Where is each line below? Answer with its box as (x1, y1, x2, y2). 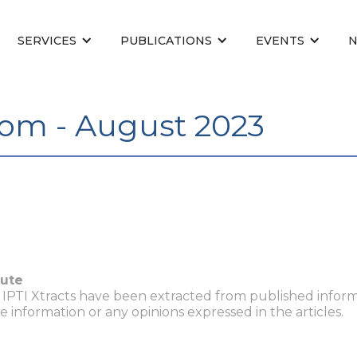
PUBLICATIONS (120, 33, 212, 48)
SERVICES (18, 33, 76, 48)
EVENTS (256, 33, 304, 48)
